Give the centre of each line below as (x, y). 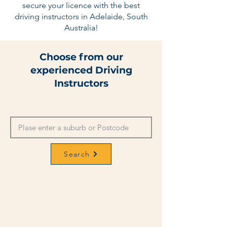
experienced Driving (81, 70)
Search (77, 154)
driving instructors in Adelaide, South (81, 16)
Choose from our (81, 57)
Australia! (81, 28)
